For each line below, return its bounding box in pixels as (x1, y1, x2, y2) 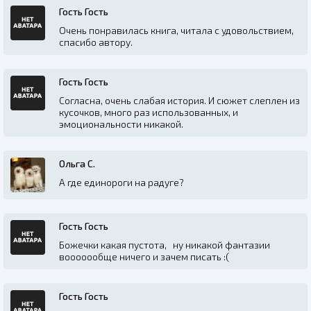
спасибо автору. (59, 35, 133, 48)
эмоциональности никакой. (59, 117, 183, 130)
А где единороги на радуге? (59, 176, 184, 188)
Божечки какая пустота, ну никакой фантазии (59, 238, 272, 251)
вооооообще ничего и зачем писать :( (59, 250, 229, 262)
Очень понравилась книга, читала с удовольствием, (59, 24, 294, 36)
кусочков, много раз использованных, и (59, 106, 238, 118)
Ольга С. (59, 157, 95, 169)
